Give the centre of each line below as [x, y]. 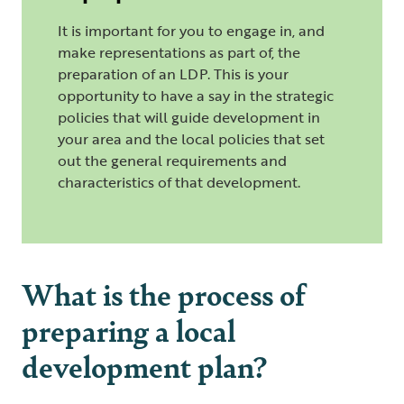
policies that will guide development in [189, 118]
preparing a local [129, 330]
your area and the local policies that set [191, 139]
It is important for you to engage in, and [191, 31]
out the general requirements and [172, 161]
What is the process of [164, 294]
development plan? [144, 366]
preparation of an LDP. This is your [173, 74]
